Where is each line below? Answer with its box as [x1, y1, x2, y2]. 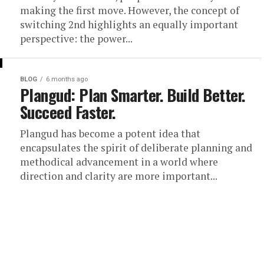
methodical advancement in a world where [20, 155, 218, 169]
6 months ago [46, 75, 88, 83]
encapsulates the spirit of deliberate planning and [20, 141, 252, 154]
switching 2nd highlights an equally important [20, 18, 238, 31]
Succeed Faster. [20, 100, 116, 124]
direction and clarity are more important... [20, 169, 217, 183]
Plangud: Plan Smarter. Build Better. [20, 83, 246, 107]
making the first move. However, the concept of [20, 4, 239, 17]
